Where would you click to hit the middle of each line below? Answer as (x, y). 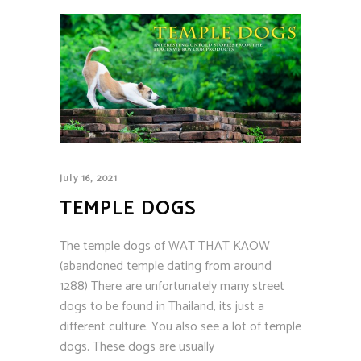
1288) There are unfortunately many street (172, 286)
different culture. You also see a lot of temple (180, 326)
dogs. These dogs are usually (137, 346)
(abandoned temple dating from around (166, 266)
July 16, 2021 (89, 178)
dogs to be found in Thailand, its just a (162, 306)
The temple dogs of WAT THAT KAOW (165, 246)
